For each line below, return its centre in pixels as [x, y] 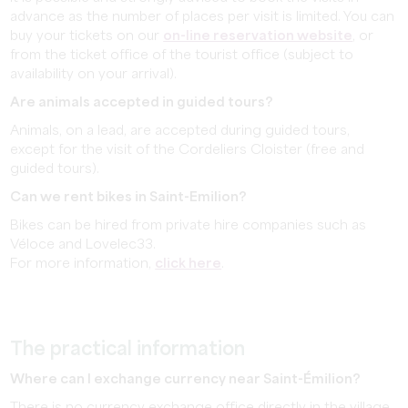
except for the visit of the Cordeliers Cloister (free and [188, 150]
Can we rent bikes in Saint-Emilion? [129, 197]
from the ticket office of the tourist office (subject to [182, 55]
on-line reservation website [258, 36]
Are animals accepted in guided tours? [142, 102]
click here [189, 264]
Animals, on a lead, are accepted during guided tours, [180, 131]
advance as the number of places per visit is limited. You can [203, 17]
